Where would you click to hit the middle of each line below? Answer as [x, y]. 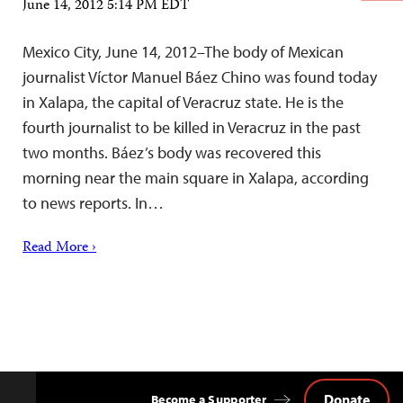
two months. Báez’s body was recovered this [172, 152]
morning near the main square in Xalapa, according [196, 178]
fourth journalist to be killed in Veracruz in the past [192, 127]
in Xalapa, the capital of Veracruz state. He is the [183, 102]
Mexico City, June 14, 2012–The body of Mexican [183, 52]
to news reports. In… [93, 203]
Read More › [59, 248]
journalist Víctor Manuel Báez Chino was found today [200, 77]
